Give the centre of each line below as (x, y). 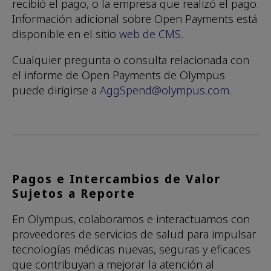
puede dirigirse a (56, 90)
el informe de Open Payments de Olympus (119, 75)
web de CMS (150, 34)
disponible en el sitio (66, 34)
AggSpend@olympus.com (165, 90)
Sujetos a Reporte (74, 194)
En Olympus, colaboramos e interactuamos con (131, 219)
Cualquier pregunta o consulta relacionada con (131, 60)
